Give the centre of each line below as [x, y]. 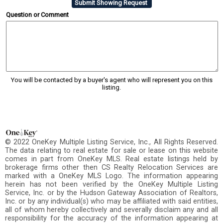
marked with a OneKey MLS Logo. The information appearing [111, 176]
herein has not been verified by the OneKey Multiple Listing [111, 184]
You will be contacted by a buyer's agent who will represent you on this [111, 80]
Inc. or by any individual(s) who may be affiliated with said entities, [111, 201]
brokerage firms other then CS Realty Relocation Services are [111, 167]
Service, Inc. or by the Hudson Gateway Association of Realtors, [111, 193]
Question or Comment [37, 14]
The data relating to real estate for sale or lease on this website [111, 150]
